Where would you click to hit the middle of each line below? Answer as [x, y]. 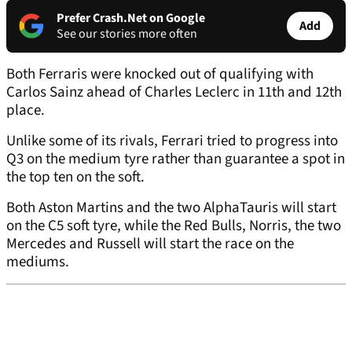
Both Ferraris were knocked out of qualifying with [160, 75]
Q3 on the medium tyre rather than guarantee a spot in [176, 159]
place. [26, 111]
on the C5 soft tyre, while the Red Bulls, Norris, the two [174, 226]
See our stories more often [127, 34]
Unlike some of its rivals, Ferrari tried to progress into [172, 141]
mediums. [38, 262]
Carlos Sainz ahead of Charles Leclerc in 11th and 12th [174, 93]
